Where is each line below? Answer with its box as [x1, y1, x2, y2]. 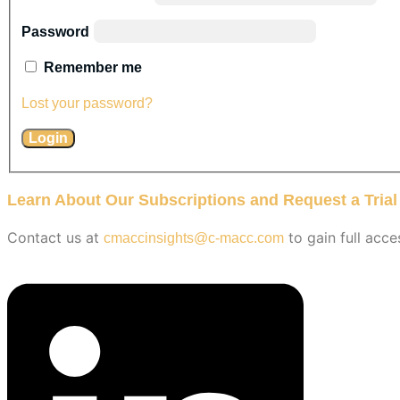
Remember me [44, 59, 142, 75]
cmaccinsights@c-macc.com [104, 229, 284, 246]
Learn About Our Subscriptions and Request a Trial [7, 190, 397, 209]
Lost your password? [21, 95, 153, 111]
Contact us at [7, 228, 104, 246]
